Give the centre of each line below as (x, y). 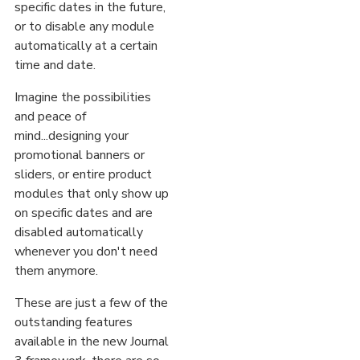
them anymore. (58, 271)
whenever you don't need (86, 252)
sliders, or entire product (83, 175)
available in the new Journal (92, 342)
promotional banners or (80, 155)
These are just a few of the (91, 303)
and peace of (50, 117)
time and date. (55, 65)
